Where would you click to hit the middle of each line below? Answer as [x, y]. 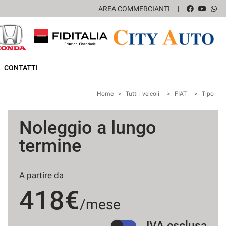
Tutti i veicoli [143, 94]
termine [50, 146]
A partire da [41, 175]
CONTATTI [21, 68]
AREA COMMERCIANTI [134, 9]
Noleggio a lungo [88, 128]
